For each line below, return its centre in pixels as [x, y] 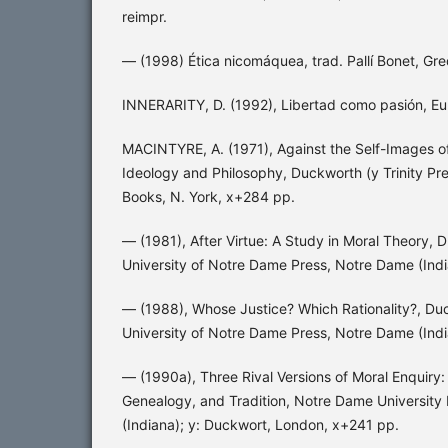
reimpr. [144, 16]
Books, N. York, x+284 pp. [208, 196]
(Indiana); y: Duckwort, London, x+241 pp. [260, 424]
